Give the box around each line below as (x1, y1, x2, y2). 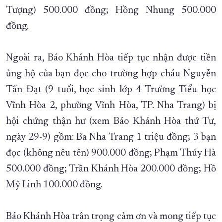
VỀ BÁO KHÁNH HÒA (137, 29, 207, 37)
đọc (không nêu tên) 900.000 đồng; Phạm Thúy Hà (6, 148, 216, 159)
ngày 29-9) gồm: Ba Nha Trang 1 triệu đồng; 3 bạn (6, 132, 216, 143)
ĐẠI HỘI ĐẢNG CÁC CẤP (3, 29, 83, 37)
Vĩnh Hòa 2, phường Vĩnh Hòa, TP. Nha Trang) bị (6, 101, 216, 111)
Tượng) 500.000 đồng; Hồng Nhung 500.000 (6, 5, 216, 16)
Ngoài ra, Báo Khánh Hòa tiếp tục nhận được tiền (6, 53, 216, 63)
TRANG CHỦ (90, 29, 130, 37)
